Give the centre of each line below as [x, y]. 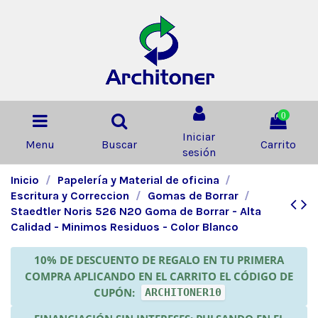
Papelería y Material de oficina [138, 180]
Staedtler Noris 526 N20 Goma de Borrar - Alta [136, 211]
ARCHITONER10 [183, 292]
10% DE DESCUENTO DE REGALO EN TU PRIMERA [159, 259]
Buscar [119, 144]
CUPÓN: [115, 292]
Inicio [25, 180]
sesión [199, 152]
